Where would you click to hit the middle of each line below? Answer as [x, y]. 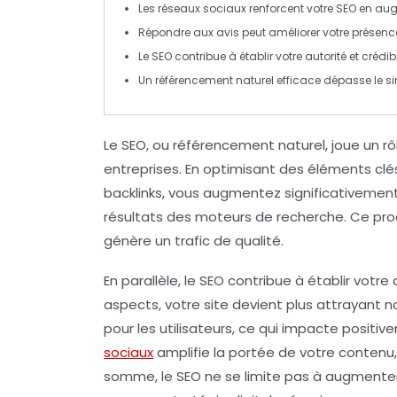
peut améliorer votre [296, 32]
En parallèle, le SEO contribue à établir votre [248, 280]
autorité [326, 56]
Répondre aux [177, 32]
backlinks [133, 192]
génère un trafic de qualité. [194, 240]
